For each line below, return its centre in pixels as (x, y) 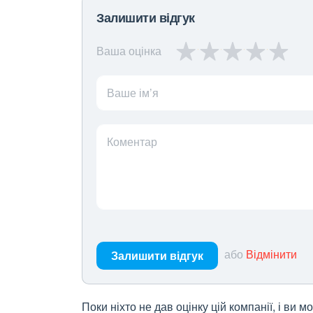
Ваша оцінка (129, 51)
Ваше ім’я (133, 93)
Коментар (132, 141)
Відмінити (271, 254)
